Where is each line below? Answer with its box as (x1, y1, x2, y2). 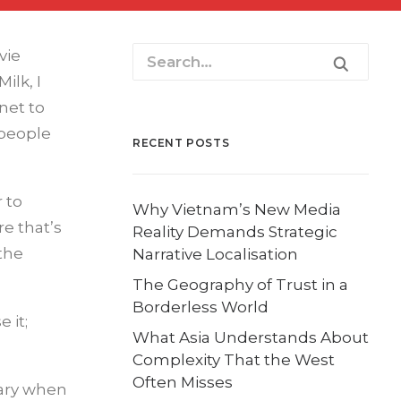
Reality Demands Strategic (132, 223, 337, 241)
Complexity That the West (132, 351, 335, 369)
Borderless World (132, 298, 269, 316)
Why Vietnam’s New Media (132, 200, 341, 218)
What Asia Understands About (132, 328, 369, 346)
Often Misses (132, 373, 233, 391)
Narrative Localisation (132, 245, 298, 263)
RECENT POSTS (132, 136, 230, 149)
